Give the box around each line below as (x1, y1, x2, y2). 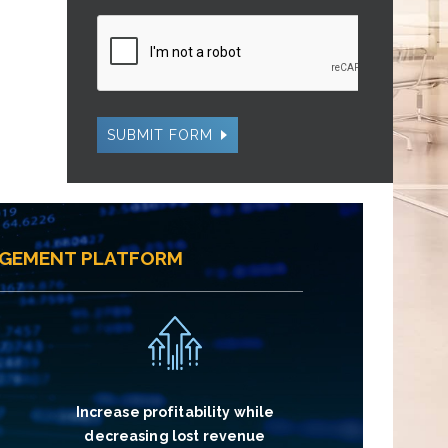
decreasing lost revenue (84, 428, 266, 444)
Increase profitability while (75, 404, 275, 420)
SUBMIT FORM (107, 127, 213, 143)
